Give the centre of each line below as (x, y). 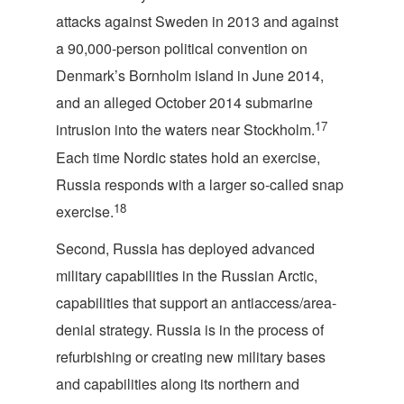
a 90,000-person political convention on (182, 48)
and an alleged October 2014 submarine (184, 102)
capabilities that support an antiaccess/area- (196, 303)
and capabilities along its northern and (178, 384)
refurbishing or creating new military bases (191, 357)
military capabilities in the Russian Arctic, (187, 275)
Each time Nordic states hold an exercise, (188, 157)
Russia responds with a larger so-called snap (200, 184)
